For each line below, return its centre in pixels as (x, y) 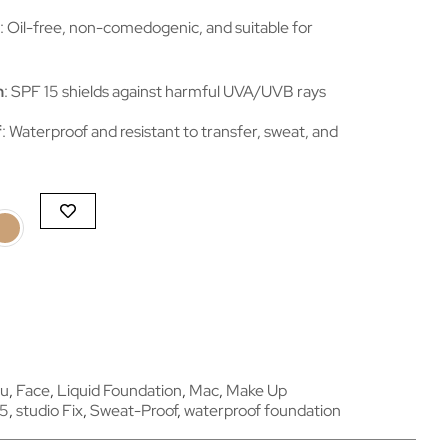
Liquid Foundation (119, 390)
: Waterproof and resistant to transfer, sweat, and (170, 131)
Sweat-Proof (133, 410)
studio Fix (49, 410)
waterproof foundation (262, 410)
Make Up (256, 390)
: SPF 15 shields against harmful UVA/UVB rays (165, 92)
